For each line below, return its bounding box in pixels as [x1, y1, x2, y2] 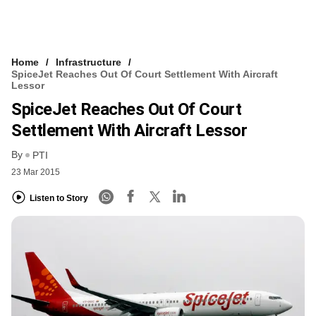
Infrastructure [56, 56, 121, 68]
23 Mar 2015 [11, 167, 60, 178]
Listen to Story [30, 193, 88, 203]
